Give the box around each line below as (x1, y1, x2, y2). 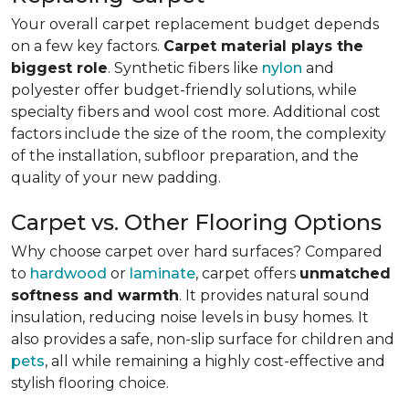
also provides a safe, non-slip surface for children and (11, 330, 394, 348)
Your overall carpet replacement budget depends (11, 16, 379, 33)
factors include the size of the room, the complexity (11, 125, 386, 142)
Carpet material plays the (163, 37, 363, 55)
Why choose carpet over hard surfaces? (11, 243, 305, 260)
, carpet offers (195, 265, 296, 282)
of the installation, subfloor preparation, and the (11, 147, 359, 164)
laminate (130, 265, 195, 282)
